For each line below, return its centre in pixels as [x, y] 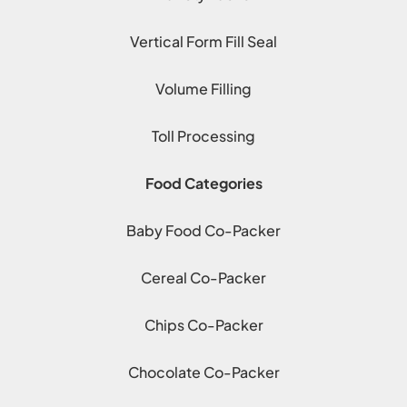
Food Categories [203, 184]
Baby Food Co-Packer [203, 231]
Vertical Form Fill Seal [203, 42]
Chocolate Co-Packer [203, 372]
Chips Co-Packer [203, 325]
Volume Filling [203, 89]
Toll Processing [203, 136]
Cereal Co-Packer [203, 278]
